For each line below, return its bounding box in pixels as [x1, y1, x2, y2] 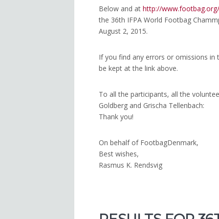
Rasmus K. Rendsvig [99, 160, 162, 170]
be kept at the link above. [99, 64, 178, 73]
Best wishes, [99, 149, 139, 159]
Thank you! [99, 112, 133, 122]
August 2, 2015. [99, 26, 148, 36]
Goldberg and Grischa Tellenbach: [99, 101, 204, 110]
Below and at [99, 4, 143, 14]
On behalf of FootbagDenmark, [99, 138, 198, 148]
